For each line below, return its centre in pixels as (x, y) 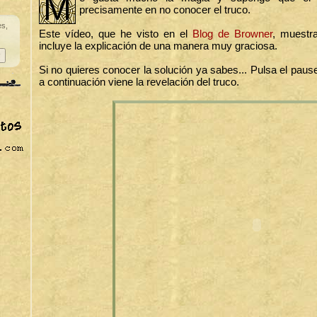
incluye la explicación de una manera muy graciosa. (158, 46)
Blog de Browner (232, 34)
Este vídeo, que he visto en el (116, 34)
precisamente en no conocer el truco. (165, 10)
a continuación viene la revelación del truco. (139, 82)
